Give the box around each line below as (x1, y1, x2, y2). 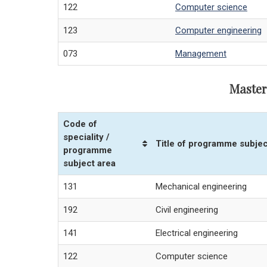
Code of (63, 119, 97, 130)
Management (175, 48, 226, 60)
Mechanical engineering (156, 181, 247, 193)
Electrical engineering (156, 228, 238, 239)
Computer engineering (175, 25, 262, 36)
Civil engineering (156, 204, 218, 216)
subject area (63, 158, 116, 169)
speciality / (63, 132, 110, 143)
